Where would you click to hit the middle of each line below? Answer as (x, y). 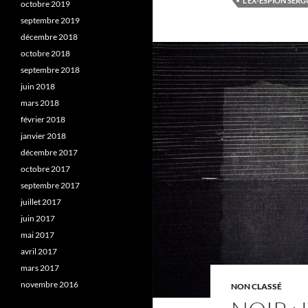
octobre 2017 (45, 169)
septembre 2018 (50, 70)
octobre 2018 (45, 53)
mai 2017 (37, 235)
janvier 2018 (43, 136)
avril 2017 (39, 251)
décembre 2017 (49, 152)
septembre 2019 (50, 20)
